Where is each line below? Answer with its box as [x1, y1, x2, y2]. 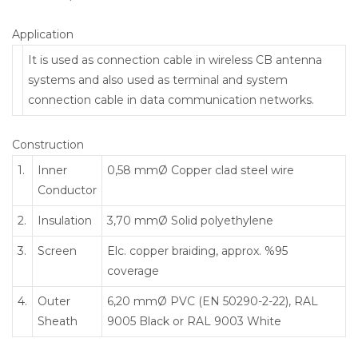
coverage [107, 263, 159, 278]
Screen [38, 243, 77, 258]
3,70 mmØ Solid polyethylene [107, 213, 273, 228]
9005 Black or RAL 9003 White [107, 313, 281, 328]
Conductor [38, 182, 97, 197]
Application [12, 26, 74, 42]
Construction [12, 137, 84, 152]
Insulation [38, 213, 92, 228]
